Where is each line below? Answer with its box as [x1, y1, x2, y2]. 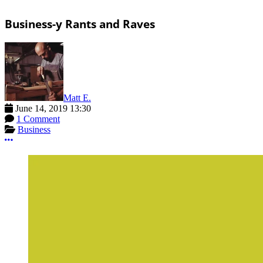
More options [12, 134, 62, 144]
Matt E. [63, 92, 91, 103]
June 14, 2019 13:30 [15, 103, 91, 113]
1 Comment [16, 113, 60, 124]
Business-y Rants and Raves [5, 16, 155, 31]
